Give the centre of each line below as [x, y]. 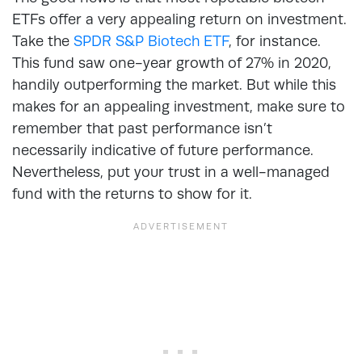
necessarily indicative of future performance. [163, 149]
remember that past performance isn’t [142, 128]
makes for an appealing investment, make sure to [179, 106]
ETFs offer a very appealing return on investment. [179, 19]
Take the [43, 40]
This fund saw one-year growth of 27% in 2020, [172, 62]
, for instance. [275, 40]
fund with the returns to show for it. [134, 193]
